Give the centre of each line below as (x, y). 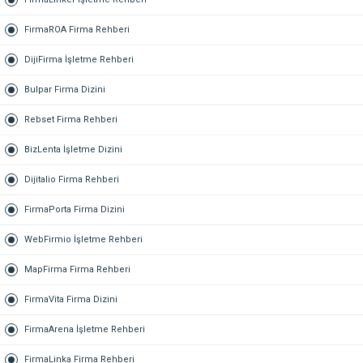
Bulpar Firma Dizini (65, 89)
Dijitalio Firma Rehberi (72, 179)
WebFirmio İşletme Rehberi (83, 239)
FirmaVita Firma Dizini (71, 299)
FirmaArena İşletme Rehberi (85, 329)
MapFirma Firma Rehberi (77, 269)
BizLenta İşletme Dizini (73, 149)
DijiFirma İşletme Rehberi (79, 59)
